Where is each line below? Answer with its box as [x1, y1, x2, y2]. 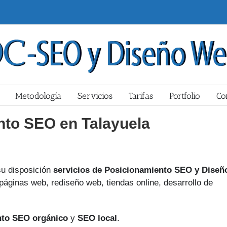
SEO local [78, 213, 117, 223]
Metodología [15, 91, 61, 101]
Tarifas [129, 91, 153, 101]
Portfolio [169, 91, 200, 101]
